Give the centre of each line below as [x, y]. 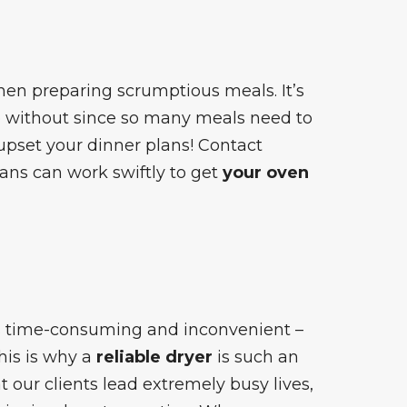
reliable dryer [154, 357]
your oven [265, 172]
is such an [255, 357]
